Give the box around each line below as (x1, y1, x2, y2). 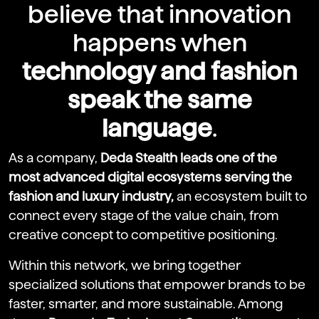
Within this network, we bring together (9, 258, 241, 272)
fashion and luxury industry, (9, 189, 174, 203)
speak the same (67, 85, 252, 113)
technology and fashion (22, 57, 297, 84)
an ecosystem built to (174, 189, 307, 203)
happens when (72, 28, 247, 56)
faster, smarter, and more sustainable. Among (9, 296, 283, 310)
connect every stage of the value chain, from (9, 208, 279, 222)
